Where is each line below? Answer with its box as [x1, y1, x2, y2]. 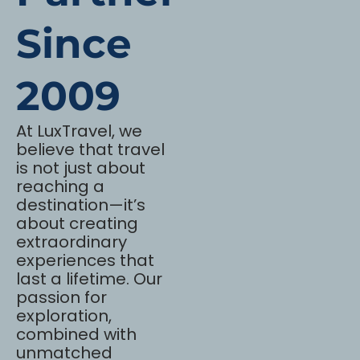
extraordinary [16, 230, 127, 253]
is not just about [16, 156, 145, 179]
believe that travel [16, 137, 165, 161]
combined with [16, 322, 137, 346]
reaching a [16, 174, 104, 198]
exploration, [16, 304, 112, 327]
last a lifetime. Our [16, 267, 162, 290]
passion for [16, 285, 107, 309]
